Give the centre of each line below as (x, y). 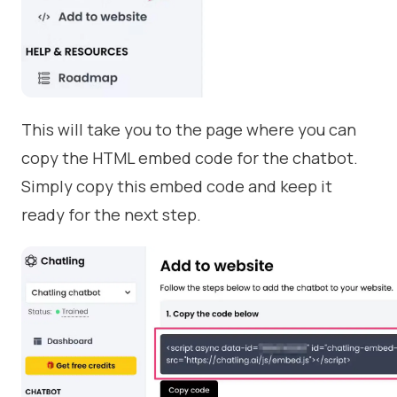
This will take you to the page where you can (189, 130)
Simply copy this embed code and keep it (177, 187)
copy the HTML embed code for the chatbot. (190, 158)
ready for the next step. (111, 215)
